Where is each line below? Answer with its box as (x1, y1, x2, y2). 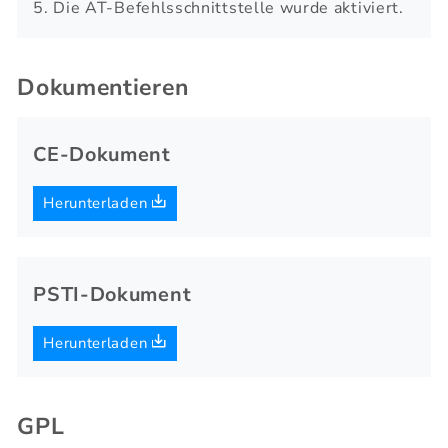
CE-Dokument (33, 141, 171, 169)
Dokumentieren (17, 72, 189, 104)
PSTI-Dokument (33, 281, 192, 309)
